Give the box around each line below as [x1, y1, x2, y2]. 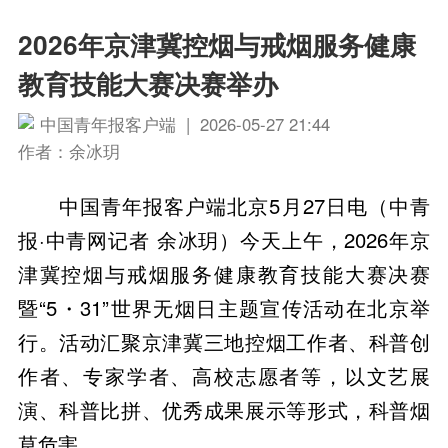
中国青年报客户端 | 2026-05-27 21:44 [39, 111, 330, 136]
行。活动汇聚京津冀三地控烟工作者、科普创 [17, 327, 431, 357]
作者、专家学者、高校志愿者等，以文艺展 [17, 361, 431, 391]
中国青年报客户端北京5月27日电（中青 [58, 191, 431, 221]
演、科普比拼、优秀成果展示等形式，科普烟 [17, 395, 431, 425]
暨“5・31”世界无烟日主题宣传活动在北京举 [17, 293, 431, 323]
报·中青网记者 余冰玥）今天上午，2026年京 [17, 225, 431, 255]
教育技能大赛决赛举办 [17, 64, 278, 103]
